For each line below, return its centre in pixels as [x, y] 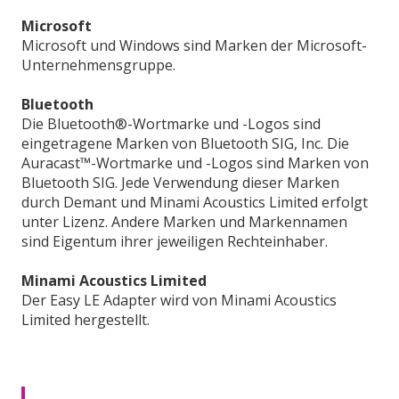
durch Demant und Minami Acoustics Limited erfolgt [195, 202]
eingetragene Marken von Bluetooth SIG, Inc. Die [185, 143]
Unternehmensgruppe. [98, 65]
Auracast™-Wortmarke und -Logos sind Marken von [195, 163]
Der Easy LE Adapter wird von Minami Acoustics [179, 300]
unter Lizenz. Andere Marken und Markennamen [184, 222]
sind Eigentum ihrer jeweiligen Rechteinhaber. [175, 241]
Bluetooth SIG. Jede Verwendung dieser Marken [180, 183]
